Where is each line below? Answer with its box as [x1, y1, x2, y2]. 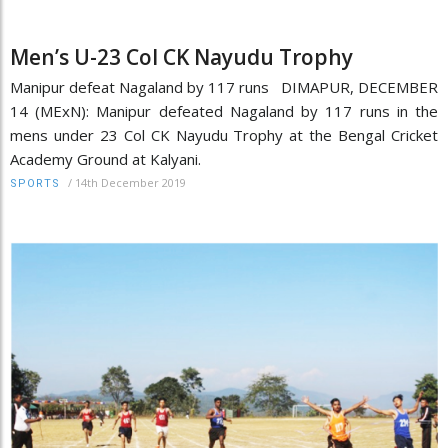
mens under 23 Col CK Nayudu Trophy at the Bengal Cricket [10, 125, 438, 146]
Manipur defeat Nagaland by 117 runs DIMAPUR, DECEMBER [10, 77, 438, 98]
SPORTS [10, 177, 60, 191]
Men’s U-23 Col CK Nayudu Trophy [10, 43, 353, 72]
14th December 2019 [75, 175, 186, 191]
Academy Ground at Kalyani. [10, 149, 201, 170]
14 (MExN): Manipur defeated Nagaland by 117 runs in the [10, 101, 438, 122]
